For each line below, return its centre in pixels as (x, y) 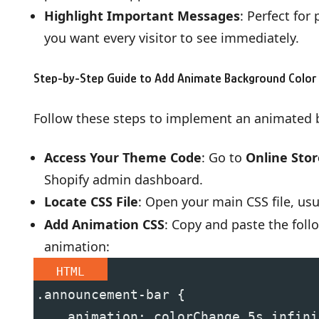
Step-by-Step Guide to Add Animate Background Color (175, 78)
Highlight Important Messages (142, 16)
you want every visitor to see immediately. (172, 38)
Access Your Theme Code (123, 157)
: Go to (224, 157)
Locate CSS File (91, 202)
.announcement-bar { (111, 294)
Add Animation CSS (104, 224)
